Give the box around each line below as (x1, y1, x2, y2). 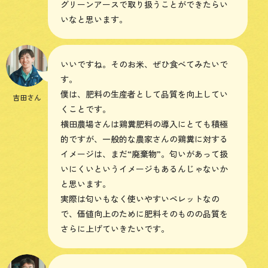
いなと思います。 (60, 13, 127, 26)
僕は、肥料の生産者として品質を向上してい (60, 88, 228, 100)
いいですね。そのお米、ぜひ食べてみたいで (60, 58, 228, 71)
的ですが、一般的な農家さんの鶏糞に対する (60, 133, 228, 145)
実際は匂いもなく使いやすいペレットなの (60, 193, 220, 205)
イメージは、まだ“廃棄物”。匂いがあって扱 (60, 148, 228, 160)
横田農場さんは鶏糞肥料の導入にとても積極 (60, 118, 228, 130)
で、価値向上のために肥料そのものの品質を (60, 208, 228, 220)
